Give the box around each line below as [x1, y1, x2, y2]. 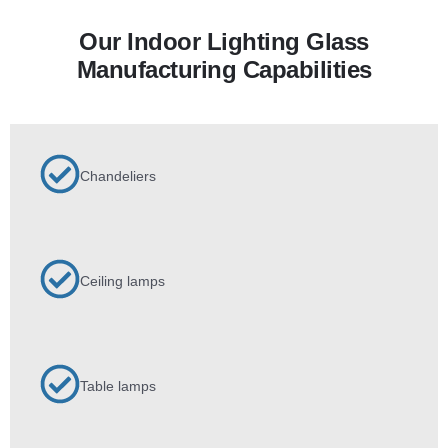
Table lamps [80, 378, 156, 394]
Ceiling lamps [80, 273, 165, 289]
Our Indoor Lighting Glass [79, 28, 369, 55]
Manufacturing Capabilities [76, 56, 372, 83]
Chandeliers [80, 168, 156, 184]
